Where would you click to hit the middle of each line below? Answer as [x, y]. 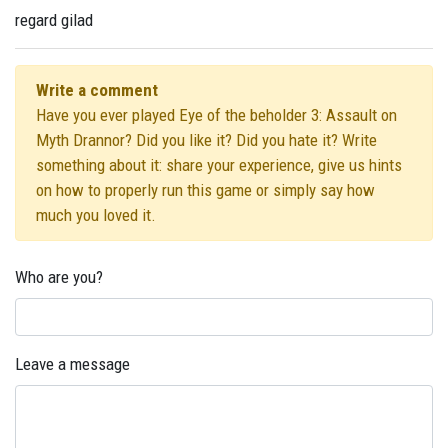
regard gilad [54, 19]
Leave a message [72, 363]
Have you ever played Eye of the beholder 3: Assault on [216, 114]
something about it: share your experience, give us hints [219, 164]
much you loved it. [96, 214]
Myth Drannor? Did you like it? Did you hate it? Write [206, 139]
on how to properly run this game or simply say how [205, 189]
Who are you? [59, 276]
